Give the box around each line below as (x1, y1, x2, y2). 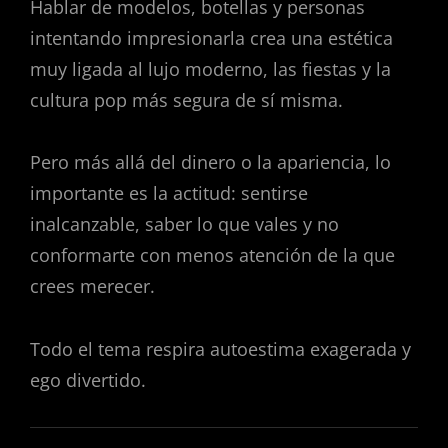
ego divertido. (30, 367, 146, 392)
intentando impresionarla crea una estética (30, 25, 393, 50)
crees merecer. (30, 274, 155, 299)
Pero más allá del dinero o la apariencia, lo (30, 150, 391, 175)
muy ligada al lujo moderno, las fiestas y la (30, 56, 391, 81)
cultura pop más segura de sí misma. (30, 87, 343, 112)
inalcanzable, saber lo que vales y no (30, 212, 339, 237)
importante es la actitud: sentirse (30, 181, 308, 206)
